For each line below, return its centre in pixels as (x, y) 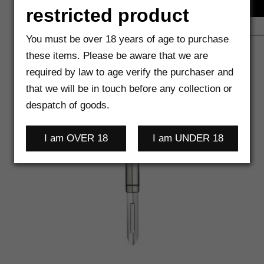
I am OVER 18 (76, 138)
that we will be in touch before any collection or (129, 89)
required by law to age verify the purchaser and (130, 72)
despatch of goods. (68, 105)
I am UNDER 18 (188, 138)
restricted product (108, 15)
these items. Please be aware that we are (117, 56)
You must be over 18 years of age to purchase (127, 39)
